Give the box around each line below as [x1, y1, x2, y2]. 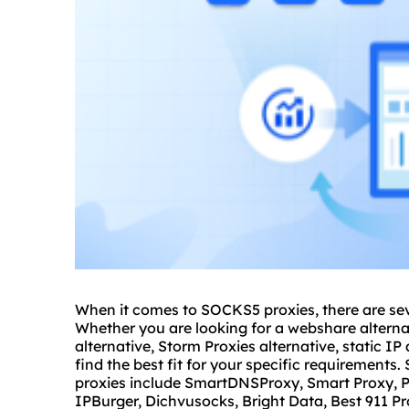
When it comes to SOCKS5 [75, 300, 264, 320]
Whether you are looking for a [75, 319, 288, 338]
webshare [288, 319, 356, 338]
